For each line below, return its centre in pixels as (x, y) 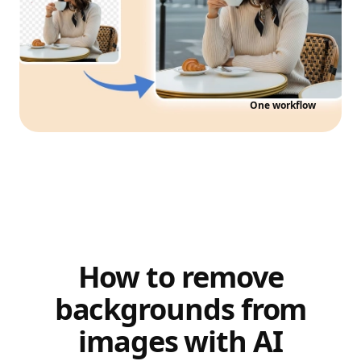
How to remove (180, 277)
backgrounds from (180, 309)
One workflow (283, 105)
